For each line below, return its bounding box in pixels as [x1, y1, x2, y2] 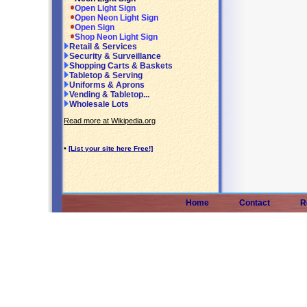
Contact [238, 198, 270, 208]
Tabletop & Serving [69, 71, 143, 81]
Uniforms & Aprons [69, 80, 145, 90]
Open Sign [75, 23, 114, 33]
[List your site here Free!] [69, 145, 153, 153]
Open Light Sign [75, 3, 136, 14]
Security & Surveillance [69, 51, 161, 62]
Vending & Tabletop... [69, 90, 149, 100]
